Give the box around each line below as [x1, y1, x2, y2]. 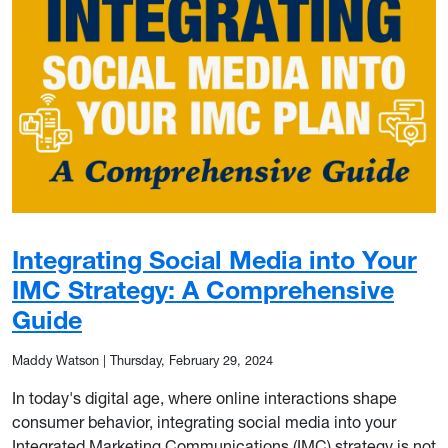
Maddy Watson [12, 352, 99, 368]
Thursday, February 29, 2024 [110, 352, 273, 368]
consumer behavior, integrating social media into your [12, 411, 396, 432]
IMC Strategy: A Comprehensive [12, 273, 394, 305]
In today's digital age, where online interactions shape [12, 387, 397, 408]
